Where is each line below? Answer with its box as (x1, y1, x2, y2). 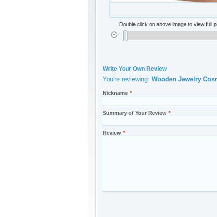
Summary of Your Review (103, 110, 167, 116)
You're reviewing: (103, 76, 152, 83)
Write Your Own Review (103, 65, 167, 72)
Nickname (103, 90, 128, 96)
